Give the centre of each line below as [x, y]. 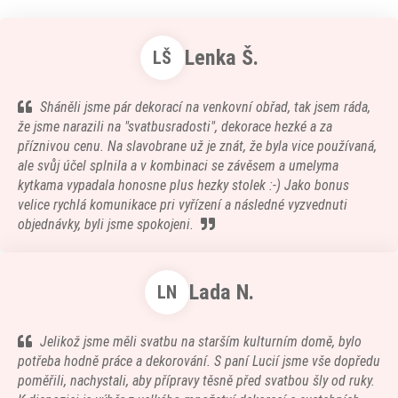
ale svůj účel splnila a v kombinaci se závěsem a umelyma [178, 166]
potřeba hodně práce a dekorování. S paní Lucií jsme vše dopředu [199, 361]
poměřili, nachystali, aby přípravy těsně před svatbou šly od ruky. [196, 381]
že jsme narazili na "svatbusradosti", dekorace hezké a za [175, 127]
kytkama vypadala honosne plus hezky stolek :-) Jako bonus [183, 185]
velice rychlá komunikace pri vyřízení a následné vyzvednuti [183, 205]
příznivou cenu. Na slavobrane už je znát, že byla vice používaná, [197, 146]
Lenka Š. [221, 58]
